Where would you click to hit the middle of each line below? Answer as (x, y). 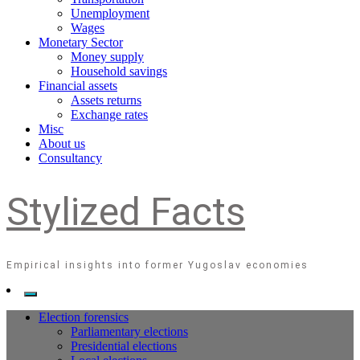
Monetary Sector (81, 43)
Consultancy (70, 158)
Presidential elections (124, 346)
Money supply (107, 57)
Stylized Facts (126, 211)
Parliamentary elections (129, 332)
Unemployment (110, 14)
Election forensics (84, 317)
